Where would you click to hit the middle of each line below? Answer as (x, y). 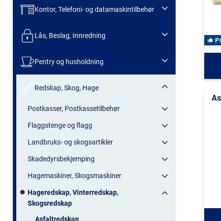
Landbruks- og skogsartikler (70, 142)
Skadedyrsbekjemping (61, 159)
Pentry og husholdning (69, 61)
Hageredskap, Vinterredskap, (73, 193)
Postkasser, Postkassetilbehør (74, 109)
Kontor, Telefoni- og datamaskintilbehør (94, 10)
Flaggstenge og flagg (60, 126)
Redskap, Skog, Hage (66, 88)
